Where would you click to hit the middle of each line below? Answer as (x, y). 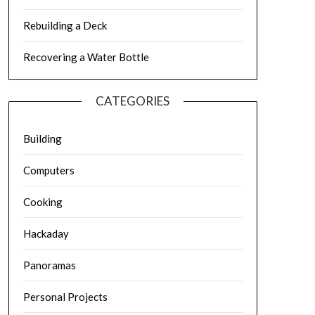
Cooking (43, 202)
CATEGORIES (133, 101)
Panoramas (49, 265)
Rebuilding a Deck (65, 25)
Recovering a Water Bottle (86, 57)
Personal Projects (65, 297)
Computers (49, 170)
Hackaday (46, 233)
